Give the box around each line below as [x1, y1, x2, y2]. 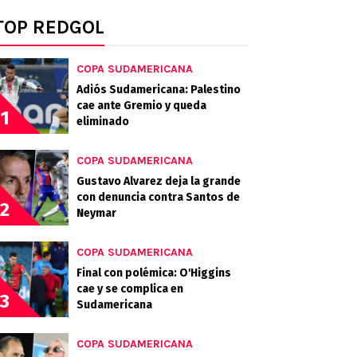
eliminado [76, 115, 129, 128]
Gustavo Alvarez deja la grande [76, 175, 241, 188]
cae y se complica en [76, 282, 183, 296]
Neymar [76, 206, 116, 220]
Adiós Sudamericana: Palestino [76, 83, 241, 96]
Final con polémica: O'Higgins [76, 266, 231, 280]
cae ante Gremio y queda [76, 99, 206, 112]
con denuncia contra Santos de [76, 190, 240, 204]
